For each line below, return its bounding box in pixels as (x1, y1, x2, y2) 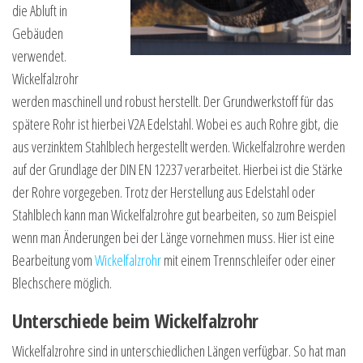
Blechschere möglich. (12, 273, 112, 293)
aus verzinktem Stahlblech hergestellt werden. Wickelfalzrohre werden (12, 137, 345, 157)
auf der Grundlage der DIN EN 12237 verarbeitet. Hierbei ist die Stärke (12, 160, 343, 180)
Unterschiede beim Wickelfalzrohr (12, 307, 258, 335)
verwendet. (12, 46, 66, 66)
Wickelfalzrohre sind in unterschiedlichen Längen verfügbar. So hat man (12, 341, 346, 361)
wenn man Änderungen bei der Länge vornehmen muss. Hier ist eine (12, 228, 335, 248)
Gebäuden (12, 23, 63, 44)
